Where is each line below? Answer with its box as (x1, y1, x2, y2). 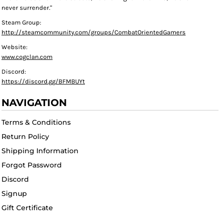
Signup (1, 189, 27, 198)
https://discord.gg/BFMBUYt (1, 78, 85, 85)
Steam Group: (1, 19, 41, 26)
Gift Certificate (1, 203, 53, 212)
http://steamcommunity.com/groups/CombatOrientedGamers (1, 28, 186, 36)
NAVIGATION (1, 97, 67, 109)
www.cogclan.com (1, 53, 53, 60)
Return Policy (1, 132, 49, 141)
